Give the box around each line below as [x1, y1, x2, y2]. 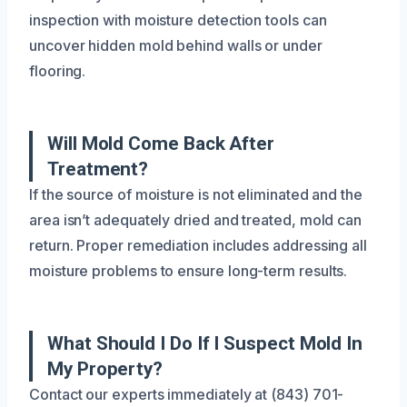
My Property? [47, 357, 164, 380]
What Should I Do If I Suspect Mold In [47, 332, 363, 354]
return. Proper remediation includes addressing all [29, 235, 368, 254]
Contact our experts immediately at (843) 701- [29, 384, 344, 403]
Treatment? [47, 157, 149, 180]
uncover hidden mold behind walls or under [29, 35, 323, 55]
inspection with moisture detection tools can [29, 10, 327, 29]
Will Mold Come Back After [47, 132, 274, 154]
